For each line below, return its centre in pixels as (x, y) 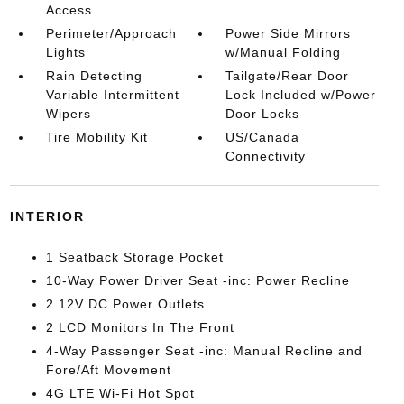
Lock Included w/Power (301, 95)
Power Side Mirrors (289, 33)
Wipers (68, 114)
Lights (65, 52)
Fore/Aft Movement (108, 370)
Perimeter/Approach (111, 33)
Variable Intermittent (112, 95)
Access (69, 10)
